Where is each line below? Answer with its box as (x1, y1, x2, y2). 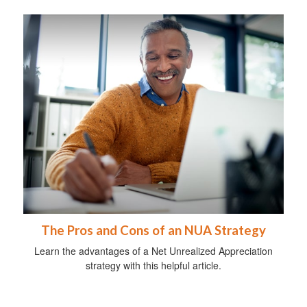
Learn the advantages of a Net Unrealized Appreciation (34, 244, 273, 258)
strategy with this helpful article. (86, 258, 221, 273)
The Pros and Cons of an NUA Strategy (41, 223, 266, 238)
